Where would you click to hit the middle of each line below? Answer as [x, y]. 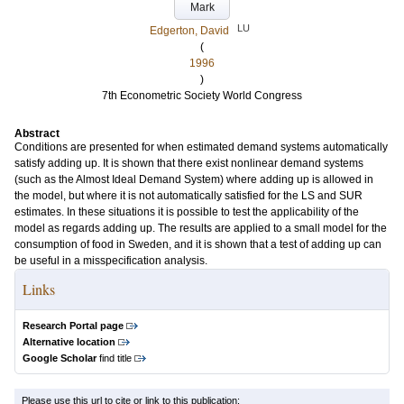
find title [114, 358]
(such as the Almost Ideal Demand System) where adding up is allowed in [194, 179]
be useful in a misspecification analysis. [111, 261]
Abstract [37, 133]
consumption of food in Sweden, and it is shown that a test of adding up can [198, 244]
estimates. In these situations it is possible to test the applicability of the [187, 212]
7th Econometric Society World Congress [202, 96]
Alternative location [69, 342]
